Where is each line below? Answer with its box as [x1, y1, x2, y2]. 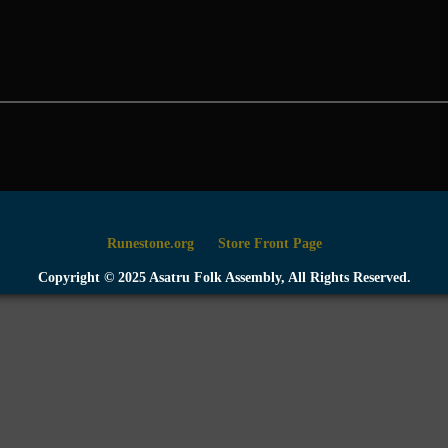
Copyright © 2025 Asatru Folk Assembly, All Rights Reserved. [37, 270, 411, 285]
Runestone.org [106, 236, 194, 251]
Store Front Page [217, 236, 322, 251]
